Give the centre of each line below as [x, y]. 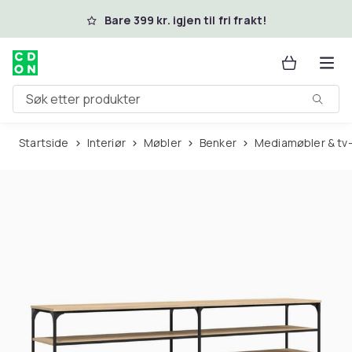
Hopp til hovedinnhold [102, 18]
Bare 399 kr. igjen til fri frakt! [185, 20]
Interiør [107, 143]
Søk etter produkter [70, 105]
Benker [221, 143]
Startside [47, 143]
